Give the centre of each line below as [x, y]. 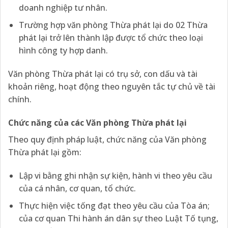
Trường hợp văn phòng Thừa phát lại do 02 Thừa [113, 25]
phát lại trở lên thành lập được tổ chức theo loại [111, 38]
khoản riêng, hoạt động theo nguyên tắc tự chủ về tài [112, 87]
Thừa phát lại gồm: [45, 152]
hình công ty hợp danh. [63, 51]
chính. [20, 99]
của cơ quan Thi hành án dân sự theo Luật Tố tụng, [118, 219]
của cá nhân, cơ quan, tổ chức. [77, 188]
